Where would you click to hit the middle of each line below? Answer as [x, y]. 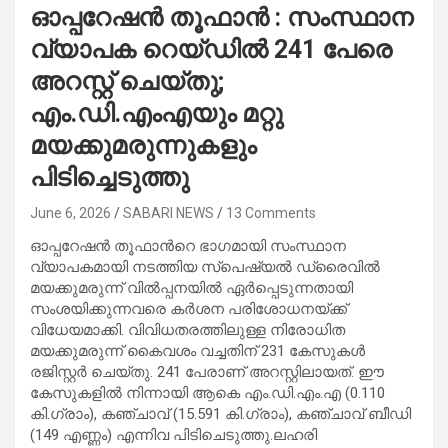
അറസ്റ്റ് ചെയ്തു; [127, 81]
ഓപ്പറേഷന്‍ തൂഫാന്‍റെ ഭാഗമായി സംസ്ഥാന [188, 245]
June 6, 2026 [70, 212]
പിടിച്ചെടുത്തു [109, 177]
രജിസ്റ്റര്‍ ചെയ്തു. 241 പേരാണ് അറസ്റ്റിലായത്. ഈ [207, 371]
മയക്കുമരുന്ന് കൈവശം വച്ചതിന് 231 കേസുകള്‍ [197, 350]
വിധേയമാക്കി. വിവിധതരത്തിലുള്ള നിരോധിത [187, 329]
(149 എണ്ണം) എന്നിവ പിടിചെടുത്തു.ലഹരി [173, 434]
